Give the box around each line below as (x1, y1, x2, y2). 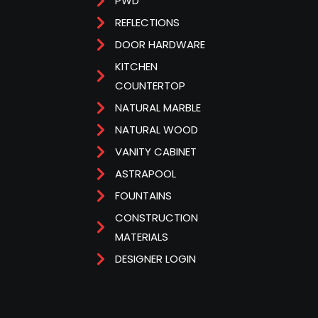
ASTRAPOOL (114, 166, 176, 182)
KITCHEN (114, 59, 158, 75)
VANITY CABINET (114, 144, 197, 160)
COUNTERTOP (114, 78, 185, 94)
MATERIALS (114, 229, 168, 245)
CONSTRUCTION (114, 210, 198, 226)
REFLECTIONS (114, 15, 180, 31)
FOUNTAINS (114, 188, 172, 204)
